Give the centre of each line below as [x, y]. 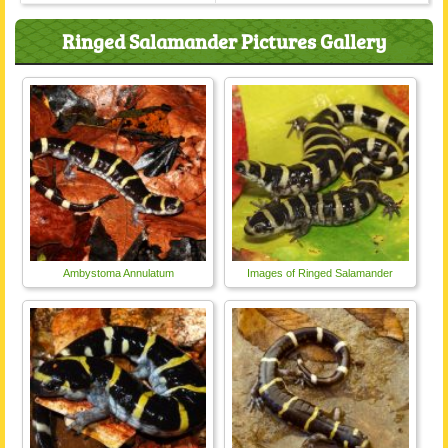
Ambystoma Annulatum [118, 273]
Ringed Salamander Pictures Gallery [224, 41]
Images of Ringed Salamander [320, 273]
